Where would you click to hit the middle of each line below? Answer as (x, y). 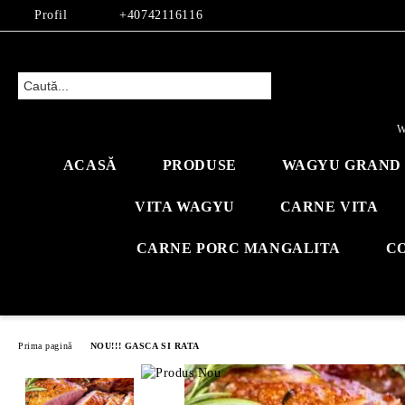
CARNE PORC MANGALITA (238, 248)
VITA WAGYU (185, 207)
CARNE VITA (329, 207)
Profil (51, 15)
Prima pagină (45, 345)
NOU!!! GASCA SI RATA (145, 345)
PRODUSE (199, 165)
